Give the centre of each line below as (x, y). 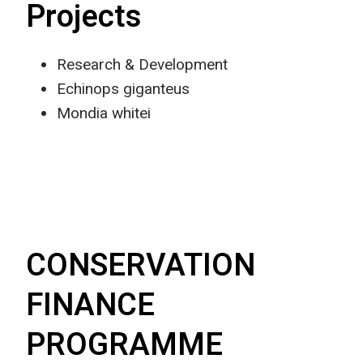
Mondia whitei (104, 113)
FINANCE (90, 305)
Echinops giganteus (123, 89)
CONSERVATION (141, 266)
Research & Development (142, 64)
